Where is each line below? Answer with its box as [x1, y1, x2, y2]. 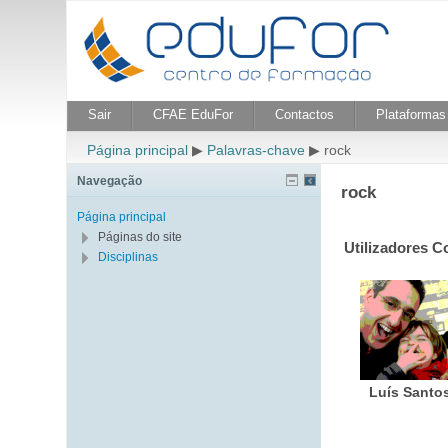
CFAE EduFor [153, 107, 234, 122]
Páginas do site [98, 230, 183, 244]
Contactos [275, 107, 335, 122]
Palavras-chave [207, 142, 306, 158]
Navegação [77, 174, 143, 188]
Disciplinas [98, 250, 159, 264]
